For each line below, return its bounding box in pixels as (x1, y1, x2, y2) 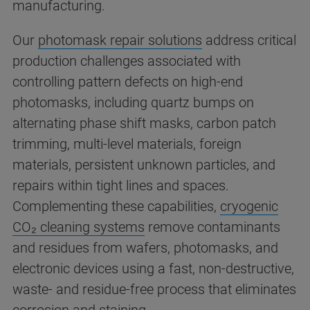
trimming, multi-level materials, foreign (12, 136, 241, 152)
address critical (202, 32, 296, 48)
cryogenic (220, 198, 278, 215)
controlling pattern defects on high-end (12, 73, 243, 90)
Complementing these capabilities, (12, 198, 220, 215)
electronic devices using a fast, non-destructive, (12, 260, 294, 277)
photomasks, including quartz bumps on (12, 94, 254, 111)
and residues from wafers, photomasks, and (12, 239, 278, 256)
